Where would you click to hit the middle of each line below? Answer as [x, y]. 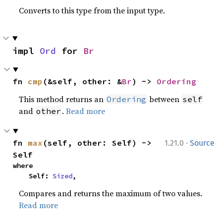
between [165, 99]
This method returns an [62, 99]
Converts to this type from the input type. [92, 10]
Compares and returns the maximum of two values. [111, 193]
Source [202, 143]
